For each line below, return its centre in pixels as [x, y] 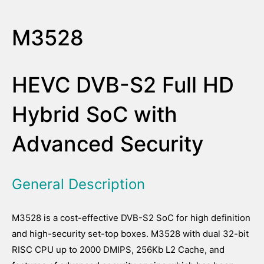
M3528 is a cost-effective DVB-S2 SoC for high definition [131, 218]
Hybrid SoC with [95, 114]
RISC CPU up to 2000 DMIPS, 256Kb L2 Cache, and [118, 250]
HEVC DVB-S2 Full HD [123, 85]
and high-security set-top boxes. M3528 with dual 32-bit [130, 234]
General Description [78, 184]
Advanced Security [108, 144]
